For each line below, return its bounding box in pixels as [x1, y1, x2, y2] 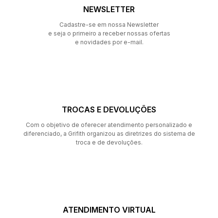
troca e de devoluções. [75, 138, 143, 146]
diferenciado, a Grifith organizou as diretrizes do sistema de [23, 129, 195, 137]
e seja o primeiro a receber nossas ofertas [48, 29, 170, 37]
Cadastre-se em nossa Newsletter [59, 20, 159, 28]
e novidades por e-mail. [74, 38, 144, 46]
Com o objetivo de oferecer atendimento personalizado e [26, 121, 192, 128]
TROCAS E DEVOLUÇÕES [62, 104, 156, 114]
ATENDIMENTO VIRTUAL [62, 204, 156, 215]
